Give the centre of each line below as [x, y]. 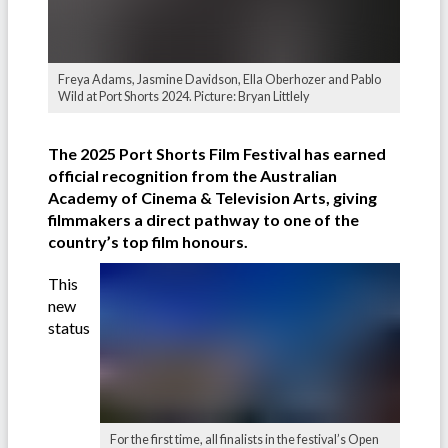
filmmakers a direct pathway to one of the [203, 219]
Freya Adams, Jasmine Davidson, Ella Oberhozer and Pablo [219, 79]
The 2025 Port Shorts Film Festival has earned [217, 153]
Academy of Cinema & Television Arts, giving [212, 197]
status [69, 327]
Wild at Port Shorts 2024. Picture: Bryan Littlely [183, 96]
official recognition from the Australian [192, 175]
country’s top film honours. [148, 241]
